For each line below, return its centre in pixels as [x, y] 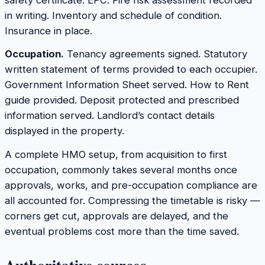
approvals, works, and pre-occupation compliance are [131, 185]
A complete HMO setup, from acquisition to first [116, 154]
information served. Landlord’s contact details [110, 116]
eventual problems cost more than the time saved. [122, 231]
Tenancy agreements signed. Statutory [156, 54]
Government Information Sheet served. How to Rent [127, 85]
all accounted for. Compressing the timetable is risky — [132, 200]
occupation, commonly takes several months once [121, 169]
